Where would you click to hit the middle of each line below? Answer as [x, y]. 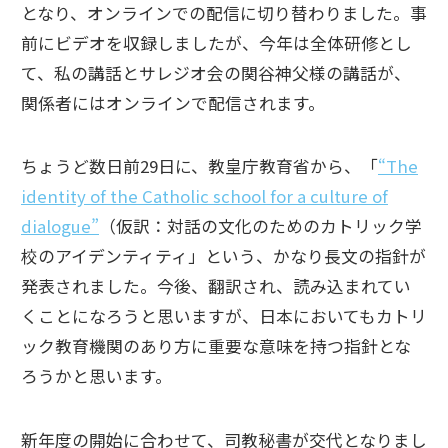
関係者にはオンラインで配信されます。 [173, 102]
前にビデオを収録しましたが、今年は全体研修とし [216, 42]
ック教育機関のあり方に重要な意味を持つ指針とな [216, 346]
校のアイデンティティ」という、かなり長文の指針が [223, 256]
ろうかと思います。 [96, 376]
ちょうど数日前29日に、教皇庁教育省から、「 [199, 166]
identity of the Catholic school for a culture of [204, 196]
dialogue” [60, 226]
